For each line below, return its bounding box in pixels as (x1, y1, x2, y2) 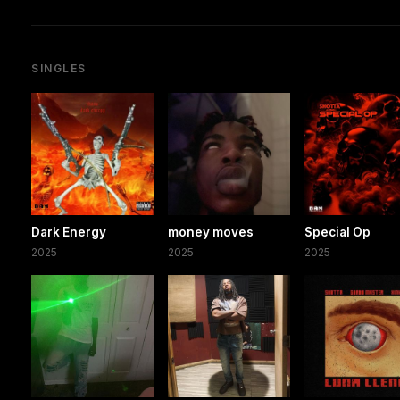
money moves (168, 225, 254, 240)
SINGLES (31, 62, 87, 76)
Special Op (304, 225, 371, 240)
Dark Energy (31, 225, 106, 240)
